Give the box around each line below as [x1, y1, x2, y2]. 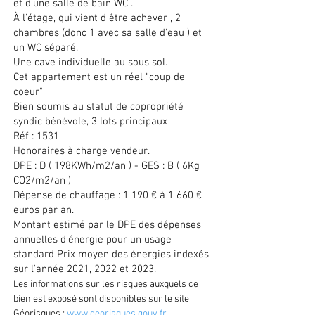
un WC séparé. [13, 41, 81, 54]
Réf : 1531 [13, 130, 59, 143]
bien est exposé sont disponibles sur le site [13, 293, 189, 305]
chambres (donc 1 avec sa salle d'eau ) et [13, 27, 202, 39]
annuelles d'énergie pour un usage [13, 233, 172, 246]
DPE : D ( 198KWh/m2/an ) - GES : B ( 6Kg [13, 160, 200, 172]
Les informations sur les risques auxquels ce [13, 278, 198, 290]
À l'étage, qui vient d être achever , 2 [13, 12, 181, 25]
